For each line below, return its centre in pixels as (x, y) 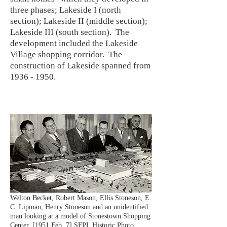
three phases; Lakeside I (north (66, 10)
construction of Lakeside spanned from (80, 66)
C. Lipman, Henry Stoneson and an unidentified (79, 207)
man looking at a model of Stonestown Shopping (80, 216)
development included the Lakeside (74, 43)
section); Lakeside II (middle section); (79, 21)
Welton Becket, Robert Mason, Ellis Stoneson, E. (81, 198)
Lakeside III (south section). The (70, 32)
